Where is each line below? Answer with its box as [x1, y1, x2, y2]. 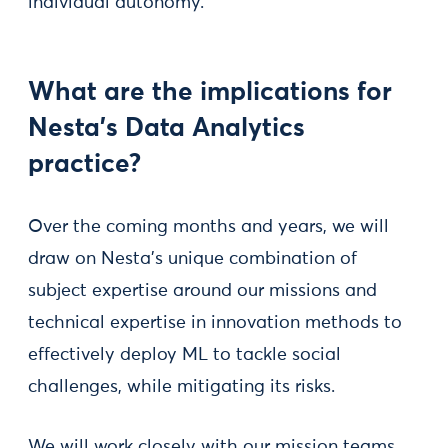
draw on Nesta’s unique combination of [28, 250, 357, 268]
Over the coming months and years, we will [28, 218, 389, 236]
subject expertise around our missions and [28, 282, 377, 300]
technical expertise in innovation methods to [28, 314, 402, 332]
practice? [28, 152, 141, 178]
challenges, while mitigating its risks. [28, 378, 335, 396]
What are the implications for [28, 80, 392, 106]
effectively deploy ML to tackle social [28, 346, 341, 364]
